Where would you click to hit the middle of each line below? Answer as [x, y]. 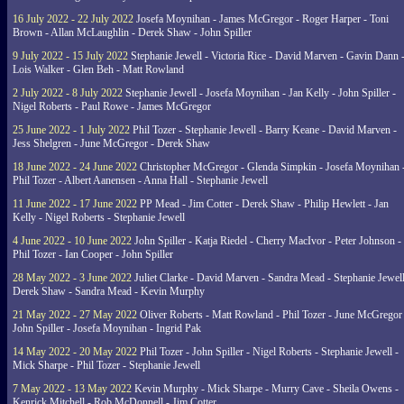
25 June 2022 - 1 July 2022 [71, 130]
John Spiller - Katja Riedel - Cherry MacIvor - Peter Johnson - [266, 241]
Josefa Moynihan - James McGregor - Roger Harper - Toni [261, 19]
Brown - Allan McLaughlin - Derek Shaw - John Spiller [132, 32]
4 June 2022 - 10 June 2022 [72, 241]
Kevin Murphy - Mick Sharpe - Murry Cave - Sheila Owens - [265, 389]
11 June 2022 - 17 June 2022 [75, 204]
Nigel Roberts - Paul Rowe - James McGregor [112, 106]
